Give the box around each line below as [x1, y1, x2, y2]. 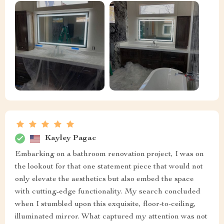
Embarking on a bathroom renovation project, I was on [15, 150, 204, 159]
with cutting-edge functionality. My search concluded [15, 188, 200, 196]
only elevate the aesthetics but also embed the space [15, 175, 194, 184]
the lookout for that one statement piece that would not [15, 163, 203, 171]
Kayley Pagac [45, 134, 96, 142]
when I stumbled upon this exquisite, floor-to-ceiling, [15, 200, 196, 209]
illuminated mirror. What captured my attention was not [15, 213, 207, 221]
